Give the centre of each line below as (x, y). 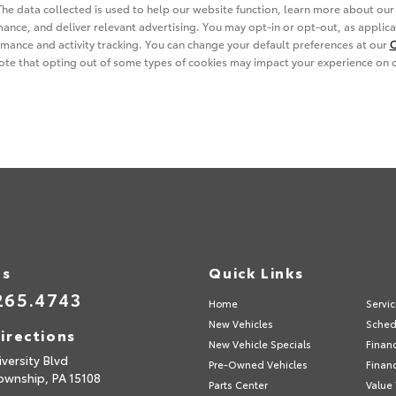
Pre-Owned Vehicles (259, 365)
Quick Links (257, 272)
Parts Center (239, 385)
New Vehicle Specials (260, 344)
